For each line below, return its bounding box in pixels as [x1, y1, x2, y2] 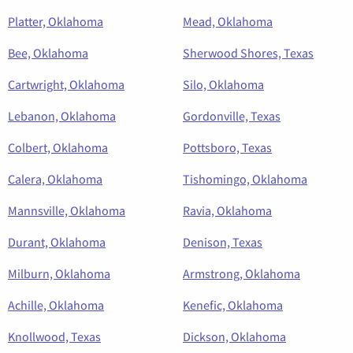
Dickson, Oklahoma [183, 329, 286, 345]
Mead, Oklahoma [183, 13, 273, 30]
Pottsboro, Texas [183, 139, 272, 156]
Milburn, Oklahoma [8, 266, 110, 282]
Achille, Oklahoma [8, 297, 104, 314]
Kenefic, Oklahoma [183, 297, 283, 314]
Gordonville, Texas [183, 108, 281, 124]
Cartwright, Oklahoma [8, 76, 124, 93]
